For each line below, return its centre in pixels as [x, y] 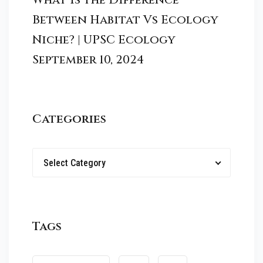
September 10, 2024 [88, 60]
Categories [69, 119]
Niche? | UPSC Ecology [104, 40]
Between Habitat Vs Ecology [125, 20]
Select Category [75, 163]
